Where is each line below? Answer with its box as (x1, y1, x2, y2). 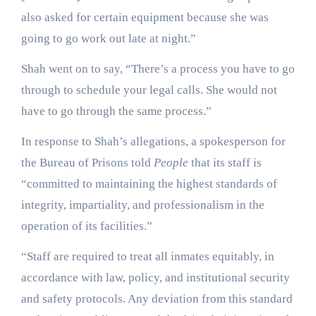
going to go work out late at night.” (20, 31, 196, 45)
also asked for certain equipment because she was (20, 10, 269, 24)
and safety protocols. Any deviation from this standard (20, 291, 293, 305)
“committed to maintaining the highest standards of (20, 176, 277, 190)
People (153, 155, 188, 169)
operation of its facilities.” (20, 219, 152, 233)
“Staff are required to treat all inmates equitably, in (20, 249, 274, 263)
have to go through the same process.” (20, 104, 212, 118)
